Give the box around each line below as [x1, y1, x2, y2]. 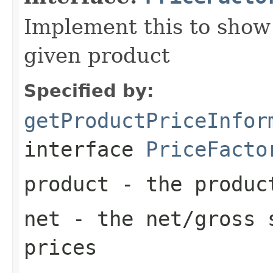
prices [24, 235, 97, 260]
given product [24, 43, 170, 68]
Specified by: [24, 80, 154, 101]
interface [24, 136, 146, 161]
